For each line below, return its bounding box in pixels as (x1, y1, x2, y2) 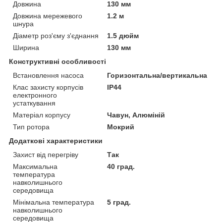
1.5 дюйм (107, 31, 139, 40)
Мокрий (107, 122, 135, 131)
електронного (13, 91, 57, 99)
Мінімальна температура (13, 198, 94, 206)
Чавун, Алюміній (107, 111, 166, 119)
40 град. (107, 162, 135, 170)
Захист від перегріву (13, 150, 78, 159)
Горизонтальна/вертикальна (107, 71, 208, 79)
